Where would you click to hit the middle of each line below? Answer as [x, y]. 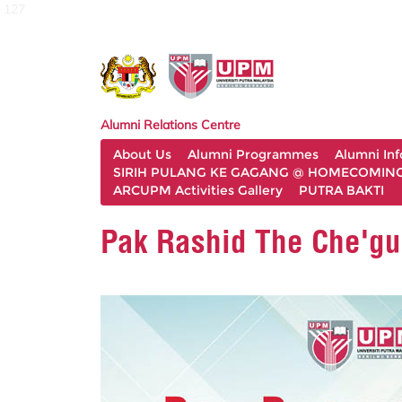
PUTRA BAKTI [341, 190]
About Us [142, 154]
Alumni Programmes [253, 154]
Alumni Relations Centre [170, 125]
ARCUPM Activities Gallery [198, 190]
